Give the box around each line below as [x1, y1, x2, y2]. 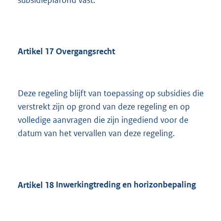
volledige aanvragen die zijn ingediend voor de [18, 114, 188, 126]
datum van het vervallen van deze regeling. [18, 128, 175, 139]
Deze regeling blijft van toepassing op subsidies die [18, 88, 204, 99]
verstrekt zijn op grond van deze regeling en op [18, 101, 190, 112]
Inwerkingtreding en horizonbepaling [54, 179, 196, 190]
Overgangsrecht [54, 45, 115, 57]
